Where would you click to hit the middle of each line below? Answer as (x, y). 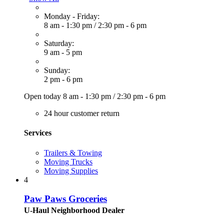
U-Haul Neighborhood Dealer (74, 210)
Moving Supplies (71, 170)
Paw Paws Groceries (65, 199)
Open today (43, 96)
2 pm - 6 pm (63, 79)
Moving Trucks (68, 161)
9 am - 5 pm (63, 52)
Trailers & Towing (73, 152)
